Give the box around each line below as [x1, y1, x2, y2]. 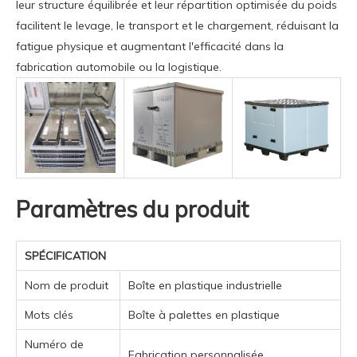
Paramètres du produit [16, 194, 249, 223]
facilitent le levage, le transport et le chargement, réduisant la [16, 18, 339, 33]
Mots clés [25, 307, 73, 322]
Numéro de [25, 336, 84, 351]
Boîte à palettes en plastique [128, 307, 280, 322]
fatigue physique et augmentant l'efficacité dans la [16, 38, 284, 53]
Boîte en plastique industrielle [128, 277, 282, 292]
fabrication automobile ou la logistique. [16, 59, 222, 74]
